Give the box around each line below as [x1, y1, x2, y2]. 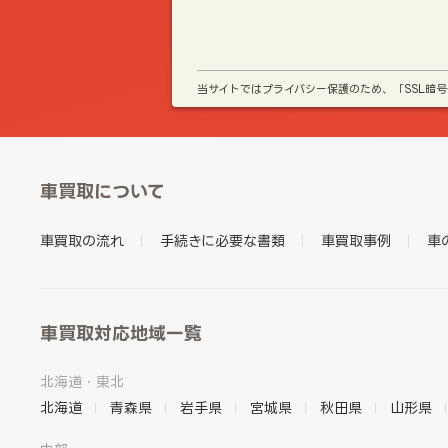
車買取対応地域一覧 [40, 323, 203, 343]
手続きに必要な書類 [160, 233, 286, 248]
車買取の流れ [40, 233, 125, 248]
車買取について [40, 181, 166, 201]
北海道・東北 [40, 374, 125, 389]
